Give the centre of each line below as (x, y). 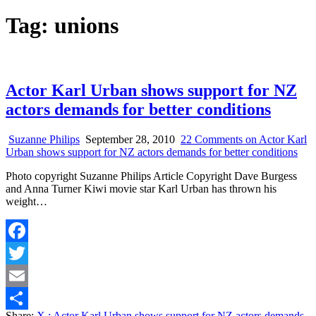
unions (86, 26)
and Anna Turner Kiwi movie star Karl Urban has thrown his (141, 188)
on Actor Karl (275, 139)
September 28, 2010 (129, 139)
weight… (26, 201)
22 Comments (212, 139)
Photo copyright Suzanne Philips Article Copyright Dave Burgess (151, 176)
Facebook (28, 253)
